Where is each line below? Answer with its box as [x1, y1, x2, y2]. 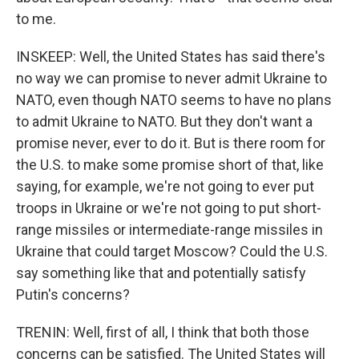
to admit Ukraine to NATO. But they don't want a [16, 113, 313, 130]
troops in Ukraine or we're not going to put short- [16, 200, 321, 216]
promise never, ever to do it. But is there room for [16, 135, 325, 151]
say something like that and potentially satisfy [16, 264, 306, 281]
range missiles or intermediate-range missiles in [16, 221, 323, 238]
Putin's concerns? [16, 286, 130, 303]
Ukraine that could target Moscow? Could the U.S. [16, 243, 328, 260]
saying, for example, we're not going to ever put [16, 178, 314, 195]
